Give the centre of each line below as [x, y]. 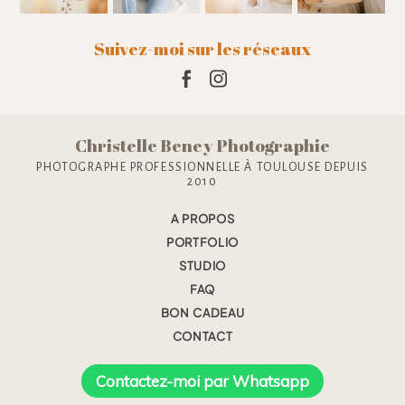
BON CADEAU [202, 312]
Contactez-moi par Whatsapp [202, 381]
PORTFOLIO [202, 242]
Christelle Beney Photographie [202, 145]
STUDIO [202, 265]
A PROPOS [202, 218]
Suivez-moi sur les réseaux [202, 48]
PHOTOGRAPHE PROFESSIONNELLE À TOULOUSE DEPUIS [202, 167]
